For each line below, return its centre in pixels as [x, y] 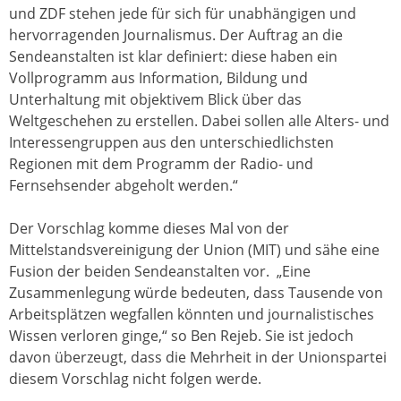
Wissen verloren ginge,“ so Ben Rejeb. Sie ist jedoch [181, 336]
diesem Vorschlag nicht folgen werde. [135, 379]
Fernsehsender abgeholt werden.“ [124, 186]
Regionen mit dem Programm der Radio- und [161, 164]
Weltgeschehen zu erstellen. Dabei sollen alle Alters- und [199, 121]
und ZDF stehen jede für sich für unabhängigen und [183, 14]
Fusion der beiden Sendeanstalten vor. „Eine [160, 272]
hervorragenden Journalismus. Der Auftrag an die [176, 35]
